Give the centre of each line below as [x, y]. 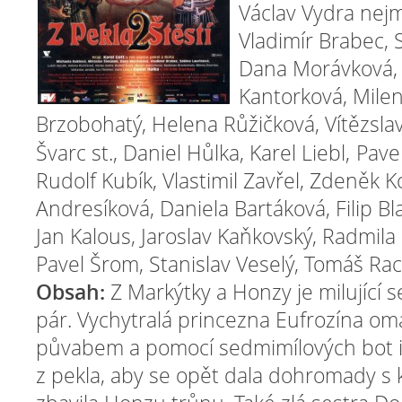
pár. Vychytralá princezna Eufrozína [202, 319]
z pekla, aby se [106, 375]
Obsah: [73, 292]
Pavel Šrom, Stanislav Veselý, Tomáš [200, 264]
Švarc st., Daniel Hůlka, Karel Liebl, [193, 153]
